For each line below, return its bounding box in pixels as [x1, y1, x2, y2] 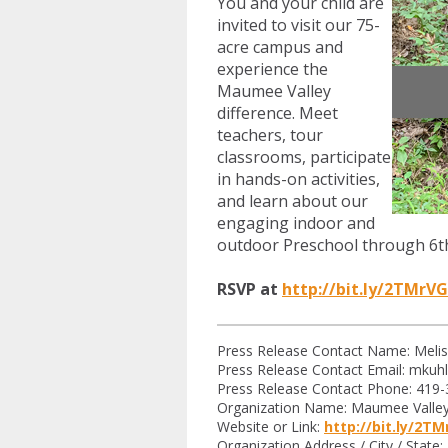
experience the [217, 58, 328, 80]
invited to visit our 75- [217, 14, 380, 36]
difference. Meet [217, 102, 338, 124]
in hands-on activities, [217, 168, 380, 190]
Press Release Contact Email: [217, 360, 409, 379]
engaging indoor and [217, 212, 375, 234]
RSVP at [217, 278, 282, 300]
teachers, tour [217, 124, 323, 146]
